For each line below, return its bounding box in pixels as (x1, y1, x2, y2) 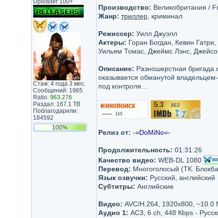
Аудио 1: (98, 209, 128, 217)
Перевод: (98, 165, 131, 173)
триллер (121, 12, 147, 20)
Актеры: (98, 38, 127, 46)
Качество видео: (98, 156, 156, 164)
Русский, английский (147, 174, 215, 182)
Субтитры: (98, 182, 135, 190)
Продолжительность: (98, 146, 173, 154)
